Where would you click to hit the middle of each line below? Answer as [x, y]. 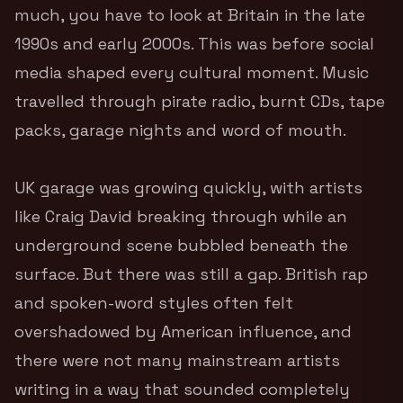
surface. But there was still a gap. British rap [191, 273]
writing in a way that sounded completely [182, 389]
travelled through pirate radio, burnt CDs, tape [200, 101]
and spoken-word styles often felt [154, 302]
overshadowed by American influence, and [183, 331]
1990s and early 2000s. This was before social [194, 43]
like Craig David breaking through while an [181, 216]
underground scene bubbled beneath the [181, 245]
